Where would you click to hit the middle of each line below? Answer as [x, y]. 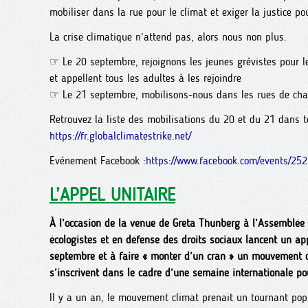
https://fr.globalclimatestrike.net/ [120, 136]
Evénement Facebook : [98, 161]
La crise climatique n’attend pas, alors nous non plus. [168, 37]
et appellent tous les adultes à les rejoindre [145, 78]
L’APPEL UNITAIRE [112, 195]
